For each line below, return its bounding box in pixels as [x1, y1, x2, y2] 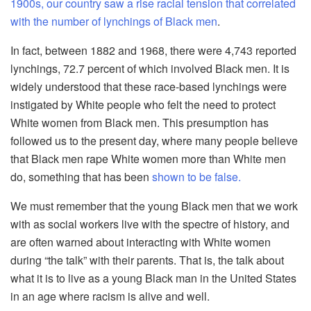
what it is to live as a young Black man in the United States [10, 270, 296, 287]
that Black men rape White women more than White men [10, 151, 286, 167]
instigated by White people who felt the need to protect [10, 96, 276, 113]
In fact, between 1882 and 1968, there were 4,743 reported [10, 42, 296, 59]
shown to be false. [152, 169, 241, 185]
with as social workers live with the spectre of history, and [10, 216, 289, 233]
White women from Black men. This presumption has [10, 115, 269, 131]
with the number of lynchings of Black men [10, 13, 217, 30]
